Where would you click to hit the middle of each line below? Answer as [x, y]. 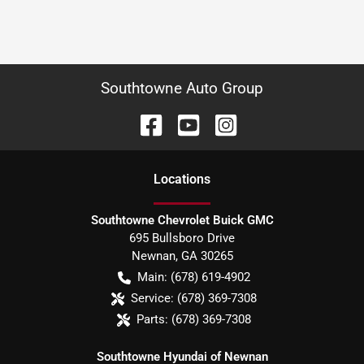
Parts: [152, 319]
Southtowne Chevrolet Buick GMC [182, 220]
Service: [152, 298]
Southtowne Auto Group [182, 88]
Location [179, 179]
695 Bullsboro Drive [182, 238]
